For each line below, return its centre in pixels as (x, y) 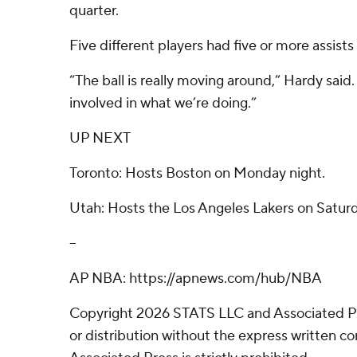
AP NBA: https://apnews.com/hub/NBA (196, 279)
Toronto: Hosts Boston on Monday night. (197, 173)
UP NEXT (100, 138)
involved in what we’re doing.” (163, 103)
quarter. (94, 11)
